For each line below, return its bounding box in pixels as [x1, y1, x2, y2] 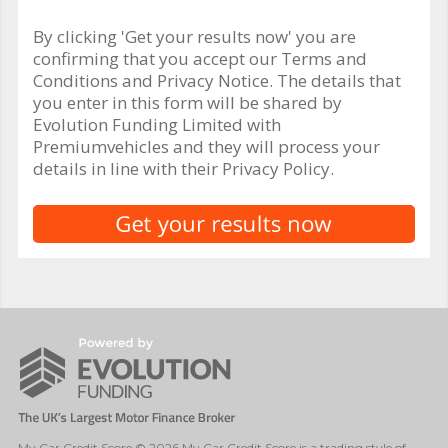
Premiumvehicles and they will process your [33, 134, 380, 158]
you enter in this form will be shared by [33, 90, 342, 114]
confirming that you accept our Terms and [33, 46, 367, 70]
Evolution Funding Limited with [33, 112, 281, 136]
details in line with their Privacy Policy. [33, 156, 334, 180]
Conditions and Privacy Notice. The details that [33, 68, 401, 92]
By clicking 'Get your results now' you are [33, 24, 356, 48]
